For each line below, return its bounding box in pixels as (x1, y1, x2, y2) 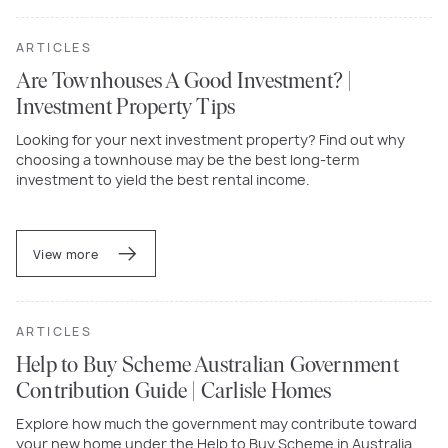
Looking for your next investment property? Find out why (16, 129, 405, 149)
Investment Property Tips (16, 96, 236, 120)
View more (33, 245, 102, 263)
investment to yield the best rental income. (16, 169, 310, 189)
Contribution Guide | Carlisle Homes (16, 380, 332, 404)
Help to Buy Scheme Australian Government (16, 354, 399, 378)
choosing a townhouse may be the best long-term (16, 149, 359, 169)
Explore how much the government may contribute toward (16, 413, 417, 433)
